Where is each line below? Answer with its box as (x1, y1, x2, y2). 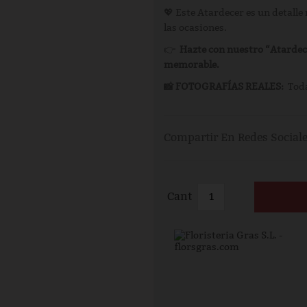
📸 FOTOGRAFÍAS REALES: (164, 81, 284, 93)
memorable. (164, 59, 219, 71)
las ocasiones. (164, 22, 227, 34)
